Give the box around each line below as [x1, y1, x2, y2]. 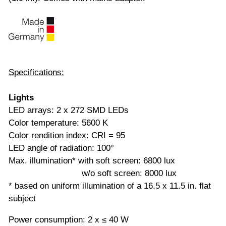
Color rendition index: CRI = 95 [9, 130, 125, 140]
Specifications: [9, 67, 64, 77]
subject [9, 193, 36, 203]
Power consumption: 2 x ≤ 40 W [9, 214, 129, 224]
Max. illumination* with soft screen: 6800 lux [9, 155, 178, 165]
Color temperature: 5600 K [9, 118, 108, 128]
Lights [9, 92, 34, 102]
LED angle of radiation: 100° [9, 143, 114, 153]
